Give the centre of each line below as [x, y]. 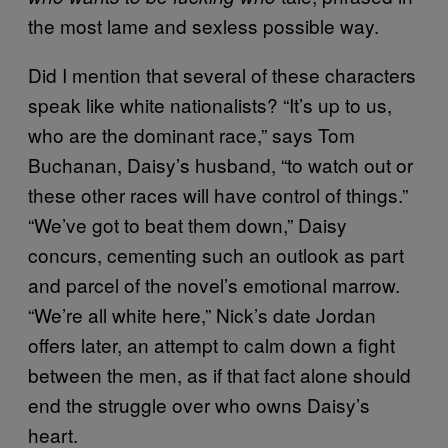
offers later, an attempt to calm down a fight [211, 344]
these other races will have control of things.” [218, 194]
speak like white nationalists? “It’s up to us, [210, 104]
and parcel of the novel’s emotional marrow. [214, 284]
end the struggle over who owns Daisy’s [199, 404]
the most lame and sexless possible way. [203, 25]
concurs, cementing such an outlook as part [216, 254]
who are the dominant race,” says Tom [191, 134]
